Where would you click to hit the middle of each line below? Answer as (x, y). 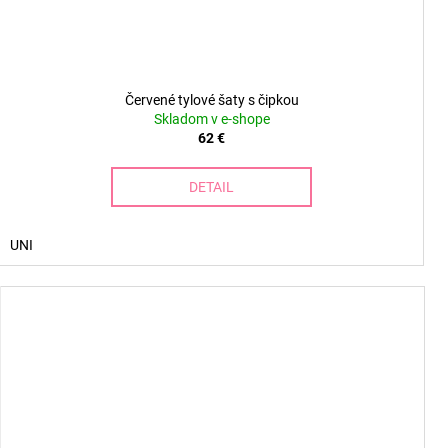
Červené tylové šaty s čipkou (211, 100)
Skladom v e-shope (211, 119)
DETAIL (211, 187)
